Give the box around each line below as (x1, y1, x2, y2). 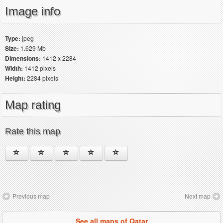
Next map (185, 192, 211, 201)
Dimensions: (5, 54, 41, 63)
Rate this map (5, 126, 60, 137)
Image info (5, 4, 60, 18)
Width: (5, 64, 23, 73)
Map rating (5, 98, 61, 112)
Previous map (12, 192, 50, 201)
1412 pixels (23, 64, 56, 73)
